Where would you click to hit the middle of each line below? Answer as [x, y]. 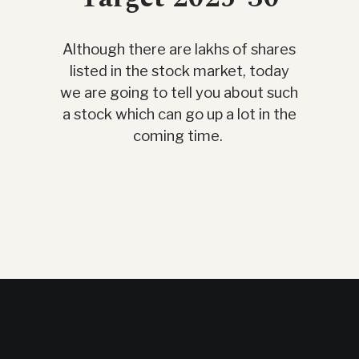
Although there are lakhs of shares [179, 49]
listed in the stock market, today [179, 71]
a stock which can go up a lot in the [179, 114]
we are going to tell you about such [179, 92]
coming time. [179, 135]
